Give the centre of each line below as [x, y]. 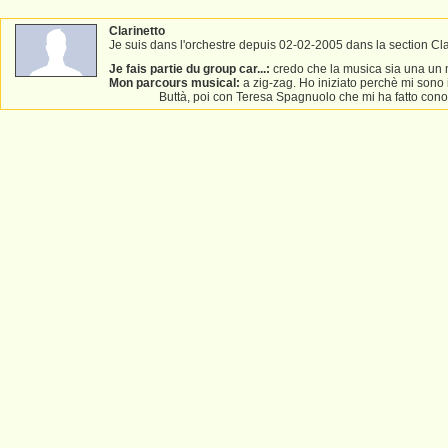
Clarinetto [137, 31]
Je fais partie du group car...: [189, 69]
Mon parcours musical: [174, 83]
